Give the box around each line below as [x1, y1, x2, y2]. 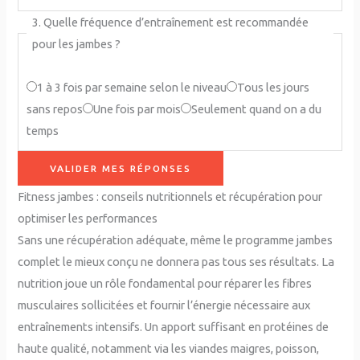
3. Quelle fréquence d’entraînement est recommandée [31, 15, 309, 30]
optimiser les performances [18, 211, 158, 226]
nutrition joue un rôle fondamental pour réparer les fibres [18, 276, 313, 291]
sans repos [26, 102, 83, 117]
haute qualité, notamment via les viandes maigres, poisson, [18, 342, 320, 356]
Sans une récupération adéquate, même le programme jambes [18, 233, 333, 247]
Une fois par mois [92, 102, 181, 117]
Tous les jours [236, 80, 309, 95]
